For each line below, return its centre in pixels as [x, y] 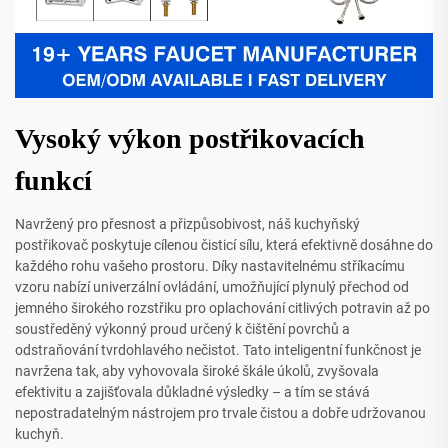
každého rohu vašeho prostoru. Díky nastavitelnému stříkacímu [210, 266]
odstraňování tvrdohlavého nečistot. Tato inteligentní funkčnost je [218, 350]
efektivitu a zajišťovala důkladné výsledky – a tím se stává [192, 392]
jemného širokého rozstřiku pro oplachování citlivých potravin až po [222, 308]
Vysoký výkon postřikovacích [190, 139]
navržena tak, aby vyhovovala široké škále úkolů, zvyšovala [197, 371]
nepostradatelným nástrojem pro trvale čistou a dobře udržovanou [220, 413]
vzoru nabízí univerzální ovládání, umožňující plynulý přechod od [212, 287]
